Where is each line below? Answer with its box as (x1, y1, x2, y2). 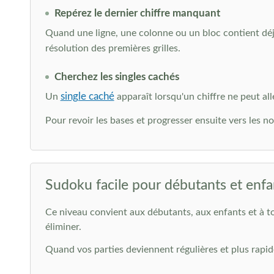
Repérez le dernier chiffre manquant (54, 8, 220, 18)
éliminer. (45, 222, 81, 232)
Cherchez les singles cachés (54, 72, 179, 82)
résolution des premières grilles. (45, 43, 180, 53)
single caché (60, 91, 114, 102)
